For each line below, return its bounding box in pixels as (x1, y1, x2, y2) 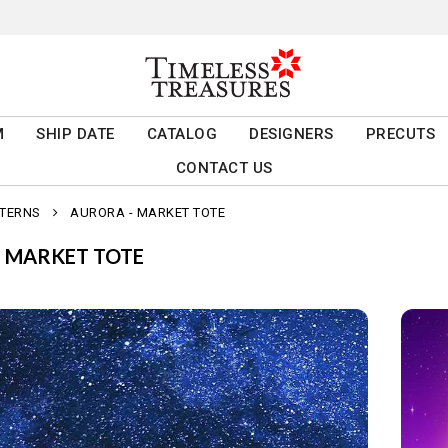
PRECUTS (365, 125, 436, 144)
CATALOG (146, 125, 218, 144)
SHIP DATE (36, 125, 115, 144)
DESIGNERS (249, 125, 334, 144)
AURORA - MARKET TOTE (70, 205, 225, 221)
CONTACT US (175, 159, 273, 178)
